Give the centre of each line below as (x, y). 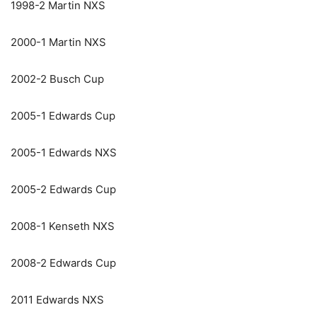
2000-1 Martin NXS (58, 42)
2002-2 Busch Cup (57, 79)
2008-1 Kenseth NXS (63, 226)
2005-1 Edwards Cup (63, 115)
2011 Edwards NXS (57, 299)
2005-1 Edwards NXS (64, 152)
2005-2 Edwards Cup (63, 189)
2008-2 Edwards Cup (63, 263)
